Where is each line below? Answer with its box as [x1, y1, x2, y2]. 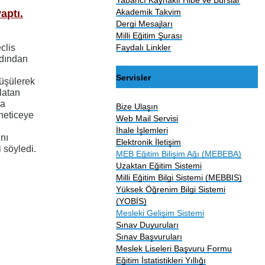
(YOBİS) [116, 196, 147, 206]
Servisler [116, 72, 151, 82]
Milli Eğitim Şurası [116, 30, 183, 40]
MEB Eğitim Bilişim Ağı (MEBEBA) [116, 148, 242, 159]
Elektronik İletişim [116, 137, 182, 147]
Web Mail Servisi [116, 113, 179, 123]
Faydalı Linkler [116, 42, 172, 52]
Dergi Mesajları [116, 18, 173, 28]
